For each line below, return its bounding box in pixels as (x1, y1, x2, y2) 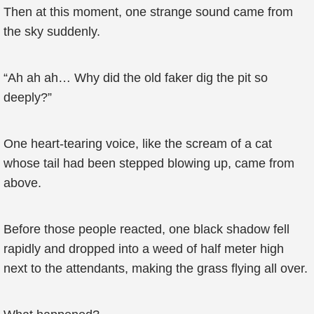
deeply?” (4, 90, 52, 104)
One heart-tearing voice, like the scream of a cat (4, 137, 272, 151)
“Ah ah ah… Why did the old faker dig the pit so (4, 71, 268, 85)
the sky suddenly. (4, 25, 100, 39)
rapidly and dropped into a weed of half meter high (4, 242, 284, 256)
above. (4, 176, 41, 190)
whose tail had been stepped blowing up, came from (4, 156, 294, 170)
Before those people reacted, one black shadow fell (4, 222, 289, 236)
